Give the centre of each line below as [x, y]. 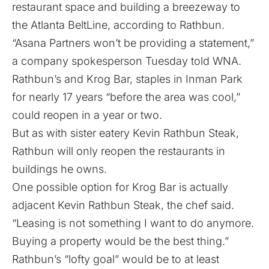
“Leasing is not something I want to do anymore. [133, 223]
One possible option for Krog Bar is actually [120, 187]
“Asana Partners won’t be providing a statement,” [133, 43]
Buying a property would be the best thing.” [120, 241]
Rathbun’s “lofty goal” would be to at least [116, 259]
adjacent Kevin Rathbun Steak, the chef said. [123, 205]
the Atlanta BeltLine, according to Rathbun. [118, 25]
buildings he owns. [59, 169]
